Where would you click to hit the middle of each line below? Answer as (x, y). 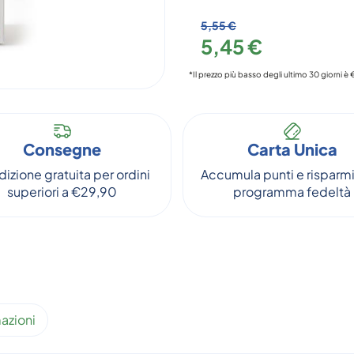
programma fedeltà (292, 192)
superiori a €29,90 (62, 192)
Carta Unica (292, 149)
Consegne (62, 149)
